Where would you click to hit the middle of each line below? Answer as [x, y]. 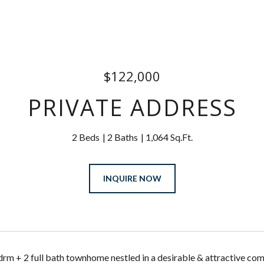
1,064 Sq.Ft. [169, 137]
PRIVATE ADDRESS [132, 107]
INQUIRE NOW [132, 178]
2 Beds [85, 137]
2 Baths [122, 137]
